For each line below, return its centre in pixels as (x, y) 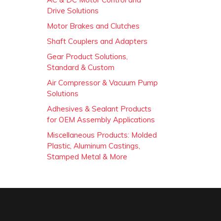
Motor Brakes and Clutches (93, 26)
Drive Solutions (73, 10)
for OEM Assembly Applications (101, 119)
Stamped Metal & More (87, 156)
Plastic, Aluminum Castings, (93, 146)
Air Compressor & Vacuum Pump (102, 82)
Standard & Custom (81, 67)
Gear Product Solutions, (87, 56)
